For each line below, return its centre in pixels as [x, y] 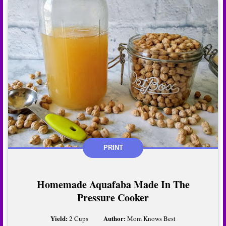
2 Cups [79, 218]
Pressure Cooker [113, 197]
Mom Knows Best [151, 218]
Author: [115, 218]
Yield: [60, 218]
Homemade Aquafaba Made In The [113, 184]
